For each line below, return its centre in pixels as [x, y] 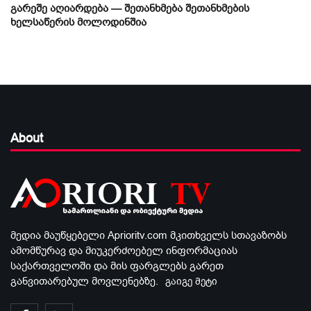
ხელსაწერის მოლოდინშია [78, 23]
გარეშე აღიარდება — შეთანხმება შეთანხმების [130, 9]
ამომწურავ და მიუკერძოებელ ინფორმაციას [124, 251]
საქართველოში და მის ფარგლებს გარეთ [117, 266]
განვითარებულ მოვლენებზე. [84, 281]
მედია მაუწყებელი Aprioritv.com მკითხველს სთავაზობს [149, 236]
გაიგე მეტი [191, 282]
